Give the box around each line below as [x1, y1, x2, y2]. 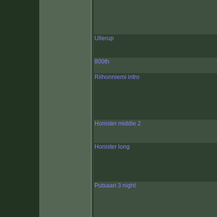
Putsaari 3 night [94, 182, 136, 189]
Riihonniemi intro [94, 74, 139, 81]
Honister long [94, 143, 130, 151]
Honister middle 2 [94, 120, 141, 127]
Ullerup [94, 35, 114, 42]
